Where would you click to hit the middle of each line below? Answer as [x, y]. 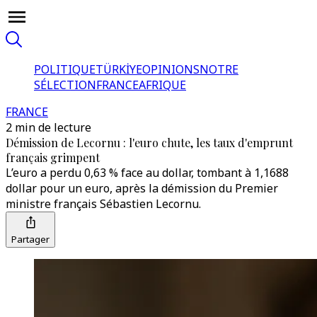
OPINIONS [171, 69]
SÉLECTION [65, 85]
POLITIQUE [65, 69]
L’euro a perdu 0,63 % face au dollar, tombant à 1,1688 [147, 173]
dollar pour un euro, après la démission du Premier [142, 188]
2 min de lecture [48, 127]
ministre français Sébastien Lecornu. [103, 204]
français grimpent [53, 157]
